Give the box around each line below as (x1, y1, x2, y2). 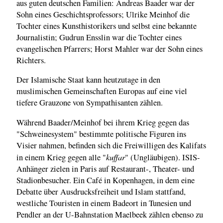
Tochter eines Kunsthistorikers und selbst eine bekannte (16, 20, 197, 31)
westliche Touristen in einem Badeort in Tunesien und (16, 197, 191, 209)
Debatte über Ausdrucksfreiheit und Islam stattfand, (16, 186, 186, 197)
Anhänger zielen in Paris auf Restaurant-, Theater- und (16, 163, 194, 174)
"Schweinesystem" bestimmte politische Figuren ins (16, 128, 186, 139)
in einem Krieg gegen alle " (16, 151, 106, 163)
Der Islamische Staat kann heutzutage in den (16, 74, 160, 86)
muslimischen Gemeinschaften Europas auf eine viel (16, 86, 187, 97)
